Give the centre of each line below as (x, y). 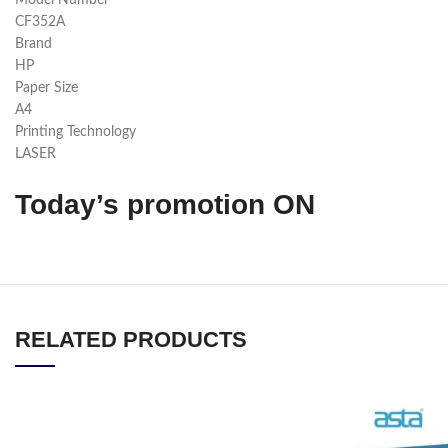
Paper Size (46, 88)
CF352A (40, 22)
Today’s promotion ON (165, 204)
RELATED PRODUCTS (131, 339)
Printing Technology (75, 132)
